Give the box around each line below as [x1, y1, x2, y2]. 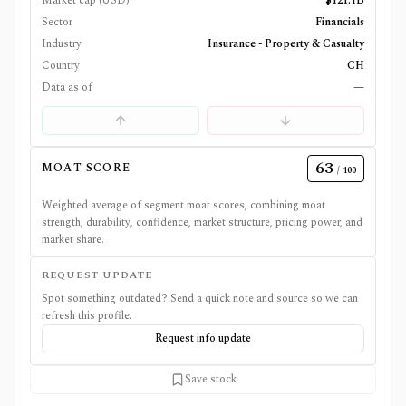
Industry [42, 35, 82, 53]
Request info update [155, 330, 251, 347]
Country [42, 57, 80, 74]
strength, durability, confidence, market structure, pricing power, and [42, 214, 362, 231]
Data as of [42, 79, 92, 96]
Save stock [184, 371, 237, 388]
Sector [42, 14, 72, 31]
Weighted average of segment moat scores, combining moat [42, 197, 325, 214]
